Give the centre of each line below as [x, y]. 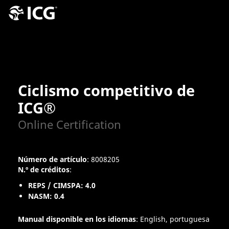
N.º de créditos [44, 169]
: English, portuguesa [173, 219]
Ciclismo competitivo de [106, 90]
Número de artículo [52, 159]
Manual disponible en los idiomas [77, 219]
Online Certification [70, 124]
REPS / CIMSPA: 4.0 [62, 185]
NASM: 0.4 [46, 196]
